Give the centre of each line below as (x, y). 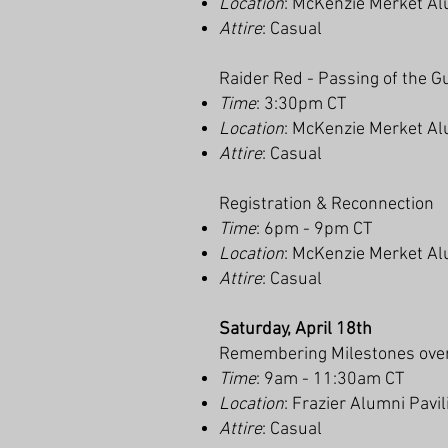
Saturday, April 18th (297, 329)
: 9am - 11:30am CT (330, 379)
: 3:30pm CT (301, 104)
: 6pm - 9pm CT (314, 229)
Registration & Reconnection (328, 204)
